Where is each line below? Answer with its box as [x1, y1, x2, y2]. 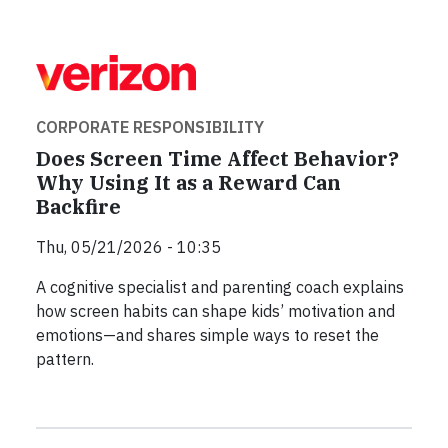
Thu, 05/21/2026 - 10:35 [36, 236, 221, 257]
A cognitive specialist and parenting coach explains [36, 276, 404, 297]
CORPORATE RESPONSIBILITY [36, 116, 264, 137]
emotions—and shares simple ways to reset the [36, 324, 379, 345]
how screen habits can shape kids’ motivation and [36, 300, 395, 321]
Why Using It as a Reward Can [36, 168, 341, 196]
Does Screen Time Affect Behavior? [36, 144, 399, 172]
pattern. [36, 348, 94, 369]
